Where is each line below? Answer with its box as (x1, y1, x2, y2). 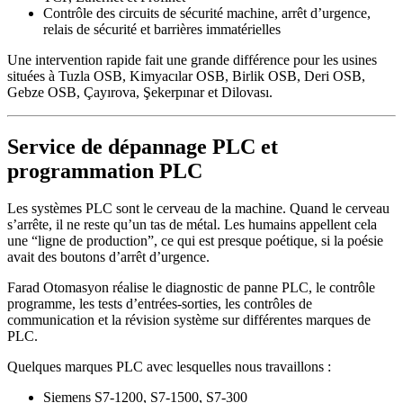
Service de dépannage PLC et (7, 134, 278, 158)
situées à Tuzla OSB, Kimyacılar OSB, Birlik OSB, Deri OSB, (7, 67, 365, 84)
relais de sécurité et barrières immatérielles (43, 21, 281, 37)
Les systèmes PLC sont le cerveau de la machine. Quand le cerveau (7, 201, 390, 217)
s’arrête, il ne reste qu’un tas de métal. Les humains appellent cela (7, 217, 377, 233)
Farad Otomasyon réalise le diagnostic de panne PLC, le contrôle (7, 280, 375, 296)
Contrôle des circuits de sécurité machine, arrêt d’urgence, (43, 4, 371, 21)
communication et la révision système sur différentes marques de (7, 312, 371, 328)
